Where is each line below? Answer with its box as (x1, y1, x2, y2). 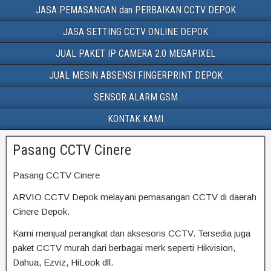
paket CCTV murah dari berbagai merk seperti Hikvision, (13, 243, 235, 253)
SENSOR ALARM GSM (93, 91, 178, 103)
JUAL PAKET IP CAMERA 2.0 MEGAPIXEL (56, 48, 215, 59)
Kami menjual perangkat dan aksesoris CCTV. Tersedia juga (13, 228, 250, 238)
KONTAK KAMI (108, 113, 163, 125)
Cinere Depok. (13, 206, 70, 217)
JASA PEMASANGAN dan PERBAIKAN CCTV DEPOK (35, 4, 236, 16)
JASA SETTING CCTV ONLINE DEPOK (63, 26, 208, 38)
